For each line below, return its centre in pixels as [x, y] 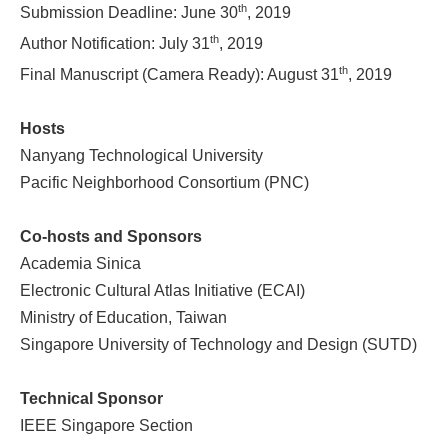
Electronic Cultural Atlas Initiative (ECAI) [162, 291]
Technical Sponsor [91, 399]
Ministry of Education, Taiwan [123, 318]
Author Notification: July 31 [114, 44]
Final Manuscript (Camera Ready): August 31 [179, 75]
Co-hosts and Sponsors [110, 237]
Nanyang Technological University [141, 156]
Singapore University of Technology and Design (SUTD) [218, 345]
